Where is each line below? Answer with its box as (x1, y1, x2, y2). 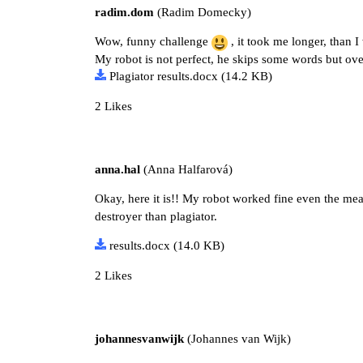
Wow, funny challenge (95, 35, 211, 49)
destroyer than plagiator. (95, 209, 217, 223)
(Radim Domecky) (154, 6, 251, 19)
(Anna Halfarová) (140, 163, 233, 177)
